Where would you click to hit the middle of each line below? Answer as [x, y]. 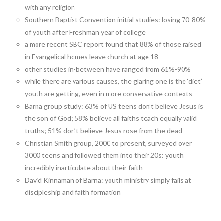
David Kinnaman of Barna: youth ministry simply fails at [108, 180]
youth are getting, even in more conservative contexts [109, 93]
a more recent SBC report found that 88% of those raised [113, 44]
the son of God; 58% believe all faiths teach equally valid [111, 118]
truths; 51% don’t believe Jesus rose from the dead [104, 130]
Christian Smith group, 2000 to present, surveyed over [109, 143]
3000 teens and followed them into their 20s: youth [104, 155]
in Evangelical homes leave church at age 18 [92, 56]
